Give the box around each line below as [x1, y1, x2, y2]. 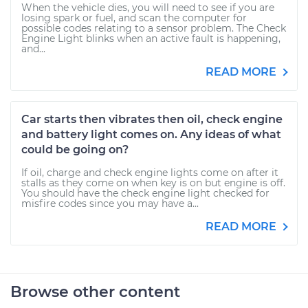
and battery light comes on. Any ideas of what [21, 128, 281, 142]
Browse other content [10, 283, 180, 302]
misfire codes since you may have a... [21, 197, 199, 210]
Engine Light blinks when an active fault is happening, [21, 32, 280, 45]
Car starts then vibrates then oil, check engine [21, 113, 283, 126]
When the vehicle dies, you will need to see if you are [21, 1, 274, 14]
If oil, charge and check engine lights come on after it [21, 166, 278, 179]
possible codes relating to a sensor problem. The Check [21, 22, 286, 35]
